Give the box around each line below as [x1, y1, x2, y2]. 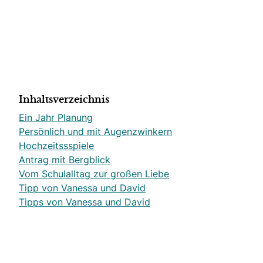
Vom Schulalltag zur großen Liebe [19, 167, 169, 180]
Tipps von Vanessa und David [19, 195, 150, 208]
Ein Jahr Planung [19, 111, 93, 124]
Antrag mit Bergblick [19, 153, 110, 166]
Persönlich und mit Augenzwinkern [19, 125, 172, 138]
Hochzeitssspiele [19, 139, 94, 152]
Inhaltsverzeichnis [19, 95, 109, 104]
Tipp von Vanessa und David [19, 181, 146, 194]
